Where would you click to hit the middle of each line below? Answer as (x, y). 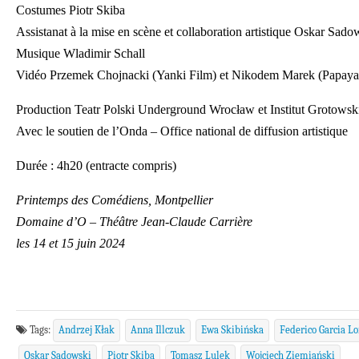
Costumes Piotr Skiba (71, 10)
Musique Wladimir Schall (81, 53)
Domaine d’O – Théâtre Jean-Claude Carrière (134, 222)
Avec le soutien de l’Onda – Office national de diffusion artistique (182, 131)
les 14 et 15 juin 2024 (71, 243)
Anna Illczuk (158, 330)
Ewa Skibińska (232, 330)
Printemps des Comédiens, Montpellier (115, 200)
